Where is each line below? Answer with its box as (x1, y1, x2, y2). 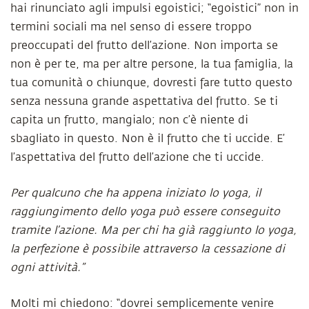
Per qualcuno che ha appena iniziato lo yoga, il (10, 187, 261, 199)
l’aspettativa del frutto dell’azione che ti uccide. (10, 151, 264, 163)
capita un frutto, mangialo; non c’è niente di (10, 114, 248, 126)
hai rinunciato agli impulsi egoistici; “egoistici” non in (10, 2, 299, 14)
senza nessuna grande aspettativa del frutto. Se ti (10, 95, 278, 108)
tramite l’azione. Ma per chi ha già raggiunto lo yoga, (10, 224, 297, 237)
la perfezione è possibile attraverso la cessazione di (10, 243, 285, 255)
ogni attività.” (10, 261, 84, 274)
